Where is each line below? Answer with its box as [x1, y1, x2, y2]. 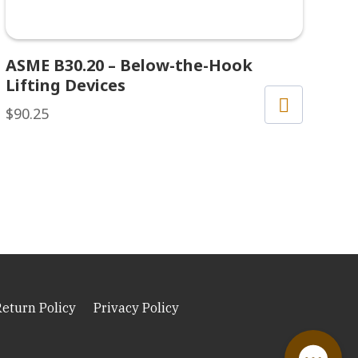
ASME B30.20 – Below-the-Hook [5, 54, 253, 76]
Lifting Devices [5, 74, 125, 96]
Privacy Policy [93, 299, 180, 316]
